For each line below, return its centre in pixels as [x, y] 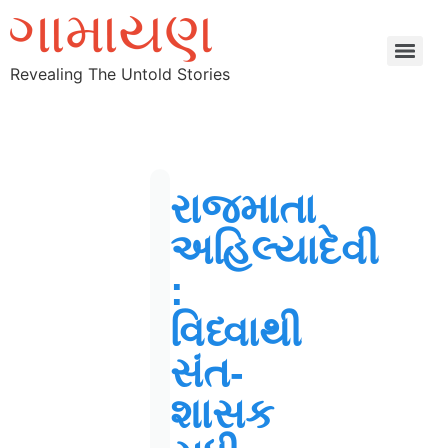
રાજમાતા [243, 209]
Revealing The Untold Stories [120, 74]
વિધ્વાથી [236, 332]
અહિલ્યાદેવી [274, 250]
